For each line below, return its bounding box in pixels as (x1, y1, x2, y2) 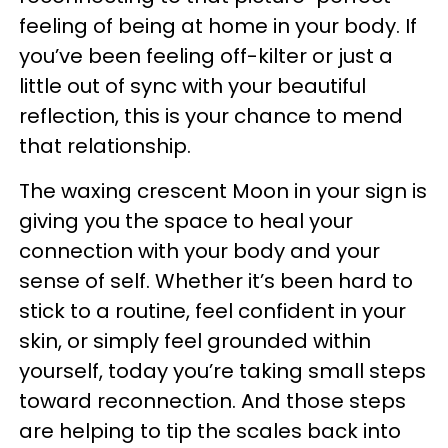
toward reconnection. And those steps (19, 387, 406, 416)
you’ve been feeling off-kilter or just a (19, 42, 393, 71)
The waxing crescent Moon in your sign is (19, 177, 427, 206)
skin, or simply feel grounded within (19, 327, 371, 356)
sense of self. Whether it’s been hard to (19, 267, 413, 296)
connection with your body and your (19, 237, 380, 266)
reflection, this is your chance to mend (19, 102, 403, 131)
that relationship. (19, 132, 196, 161)
